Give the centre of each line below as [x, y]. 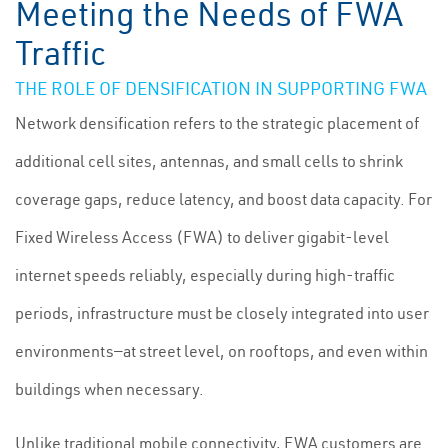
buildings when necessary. [109, 389]
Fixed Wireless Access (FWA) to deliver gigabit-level [202, 237]
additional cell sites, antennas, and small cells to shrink [209, 161]
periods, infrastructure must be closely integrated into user [222, 313]
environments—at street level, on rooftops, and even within [221, 351]
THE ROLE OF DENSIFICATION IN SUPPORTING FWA [221, 88]
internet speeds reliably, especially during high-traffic [205, 275]
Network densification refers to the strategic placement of [217, 123]
